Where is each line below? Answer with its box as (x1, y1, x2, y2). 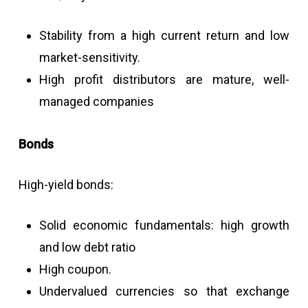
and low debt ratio (38, 240, 135, 254)
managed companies (38, 94, 154, 109)
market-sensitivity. (38, 50, 140, 65)
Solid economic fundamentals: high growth (38, 218, 290, 232)
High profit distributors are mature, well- (38, 72, 290, 87)
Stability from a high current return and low (38, 28, 290, 43)
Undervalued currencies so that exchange (38, 284, 290, 298)
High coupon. (38, 262, 111, 276)
